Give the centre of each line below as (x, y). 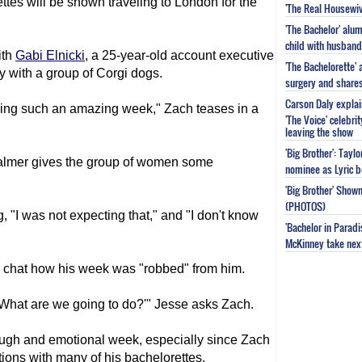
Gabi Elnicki (50, 55)
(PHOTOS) (305, 204)
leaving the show (319, 130)
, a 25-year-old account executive (179, 55)
